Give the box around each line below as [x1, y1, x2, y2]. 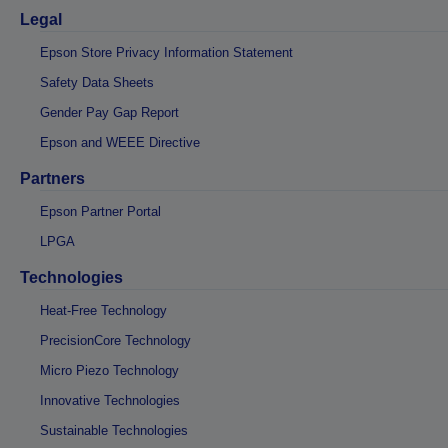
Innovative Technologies [40, 392, 180, 408]
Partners [20, 169, 85, 187]
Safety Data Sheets [40, 74, 154, 90]
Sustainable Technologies [40, 422, 188, 438]
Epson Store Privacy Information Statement [40, 44, 293, 60]
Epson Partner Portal [40, 203, 161, 219]
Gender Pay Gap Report [40, 104, 179, 120]
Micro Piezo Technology [40, 362, 179, 378]
